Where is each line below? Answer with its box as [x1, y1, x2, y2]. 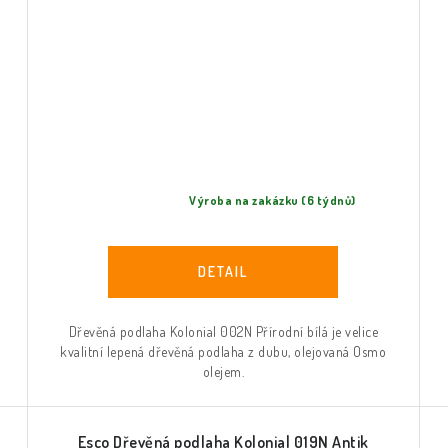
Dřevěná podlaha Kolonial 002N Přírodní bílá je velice [68, 322, 379, 340]
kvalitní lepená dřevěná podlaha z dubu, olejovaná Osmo [60, 342, 387, 360]
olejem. [202, 362, 245, 380]
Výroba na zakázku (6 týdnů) [189, 193, 356, 209]
